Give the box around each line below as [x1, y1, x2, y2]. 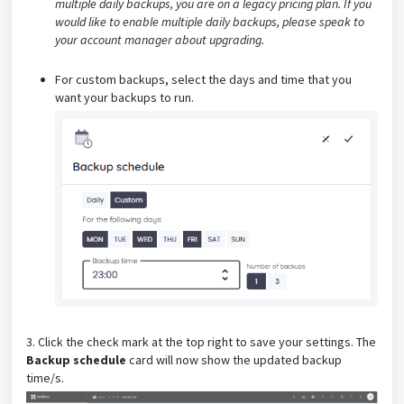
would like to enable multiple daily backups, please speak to [55, 13, 364, 30]
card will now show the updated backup [126, 352, 342, 369]
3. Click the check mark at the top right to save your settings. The [26, 334, 376, 351]
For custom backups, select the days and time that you [55, 70, 352, 87]
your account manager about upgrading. [55, 31, 267, 48]
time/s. [26, 370, 67, 387]
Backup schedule [26, 352, 126, 369]
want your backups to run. [55, 88, 194, 106]
